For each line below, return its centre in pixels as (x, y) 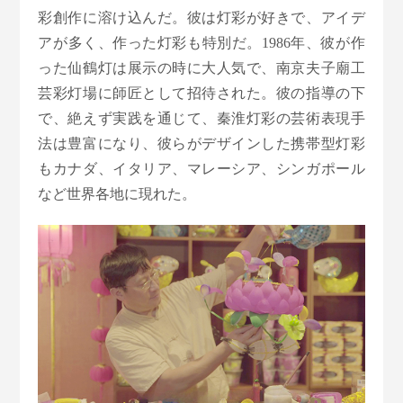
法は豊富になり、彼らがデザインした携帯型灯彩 (201, 143)
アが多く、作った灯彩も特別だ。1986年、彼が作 (201, 42)
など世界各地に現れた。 (117, 193)
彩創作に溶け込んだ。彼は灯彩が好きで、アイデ (201, 17)
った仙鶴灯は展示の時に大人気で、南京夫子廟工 (201, 67)
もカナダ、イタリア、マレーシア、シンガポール (201, 168)
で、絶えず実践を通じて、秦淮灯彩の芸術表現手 (201, 118)
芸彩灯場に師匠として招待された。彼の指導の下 (201, 93)
